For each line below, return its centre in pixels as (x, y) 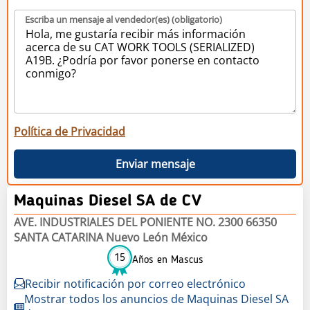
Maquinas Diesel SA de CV (108, 201)
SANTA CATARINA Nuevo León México (111, 237)
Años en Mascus (167, 261)
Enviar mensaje (155, 164)
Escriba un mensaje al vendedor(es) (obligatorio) (124, 19)
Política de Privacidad (70, 131)
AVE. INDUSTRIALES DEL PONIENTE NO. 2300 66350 (145, 222)
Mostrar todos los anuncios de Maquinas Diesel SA (156, 299)
